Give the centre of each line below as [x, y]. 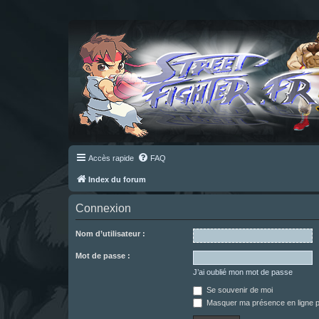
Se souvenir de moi [239, 290]
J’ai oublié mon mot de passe [243, 272]
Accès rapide [111, 158]
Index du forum [117, 179]
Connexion [103, 208]
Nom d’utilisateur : [110, 234]
